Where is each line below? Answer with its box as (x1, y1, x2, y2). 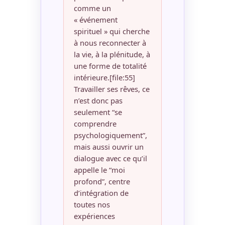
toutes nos (73, 199, 110, 210)
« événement (73, 15, 118, 25)
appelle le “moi (73, 165, 125, 175)
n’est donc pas (73, 95, 123, 106)
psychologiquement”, (73, 130, 147, 141)
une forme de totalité (73, 61, 147, 71)
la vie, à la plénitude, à (73, 49, 150, 60)
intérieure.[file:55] (73, 72, 135, 83)
